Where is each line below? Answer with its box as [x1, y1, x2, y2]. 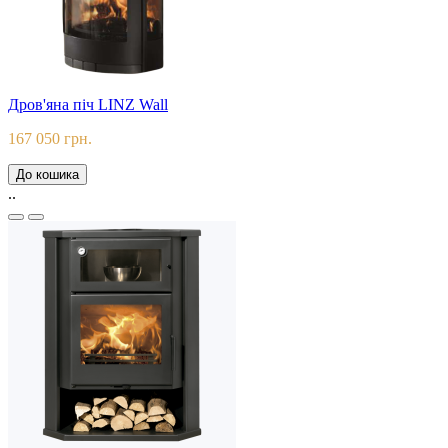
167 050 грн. [8, 130, 92, 148]
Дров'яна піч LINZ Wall [8, 96, 168, 114]
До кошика [16, 167, 79, 183]
